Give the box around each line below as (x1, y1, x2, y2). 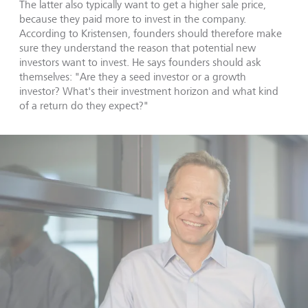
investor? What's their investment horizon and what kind (19, 84, 278, 98)
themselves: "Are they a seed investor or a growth (19, 69, 246, 83)
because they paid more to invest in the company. (19, 12, 246, 25)
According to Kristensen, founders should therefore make (19, 26, 282, 40)
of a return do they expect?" (19, 98, 148, 112)
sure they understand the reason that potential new (19, 41, 256, 54)
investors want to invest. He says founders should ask (19, 55, 261, 69)
